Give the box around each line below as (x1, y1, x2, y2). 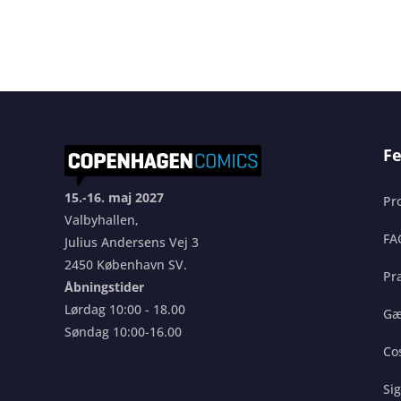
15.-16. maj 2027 (64, 189, 164, 207)
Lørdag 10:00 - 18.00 (64, 301, 185, 319)
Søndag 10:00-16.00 (64, 323, 182, 341)
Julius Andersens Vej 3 (64, 234, 199, 252)
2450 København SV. (64, 256, 187, 274)
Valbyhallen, (64, 211, 139, 229)
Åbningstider (64, 278, 144, 296)
